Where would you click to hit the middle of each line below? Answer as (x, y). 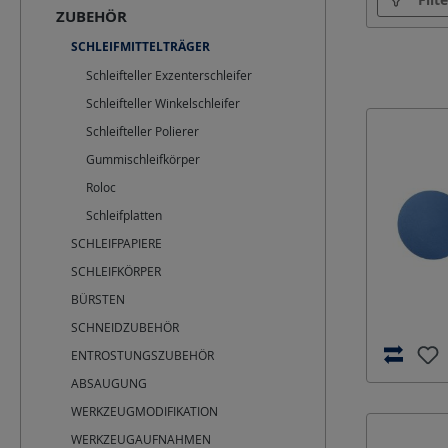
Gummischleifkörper (143, 159)
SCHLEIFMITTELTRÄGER (140, 46)
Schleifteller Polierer (142, 131)
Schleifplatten (124, 215)
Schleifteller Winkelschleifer (163, 103)
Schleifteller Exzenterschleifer (169, 75)
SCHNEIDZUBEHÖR (125, 327)
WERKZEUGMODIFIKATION (144, 411)
